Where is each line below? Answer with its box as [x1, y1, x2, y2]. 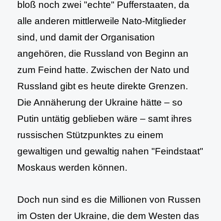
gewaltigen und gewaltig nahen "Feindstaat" [17, 146, 203, 156]
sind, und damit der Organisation [17, 32, 155, 42]
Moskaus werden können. [17, 162, 127, 173]
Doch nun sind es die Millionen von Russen [17, 194, 201, 205]
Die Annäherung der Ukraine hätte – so [17, 97, 183, 108]
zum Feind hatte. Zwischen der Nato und [17, 65, 189, 75]
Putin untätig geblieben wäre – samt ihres [17, 113, 192, 124]
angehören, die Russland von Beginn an [17, 48, 188, 59]
